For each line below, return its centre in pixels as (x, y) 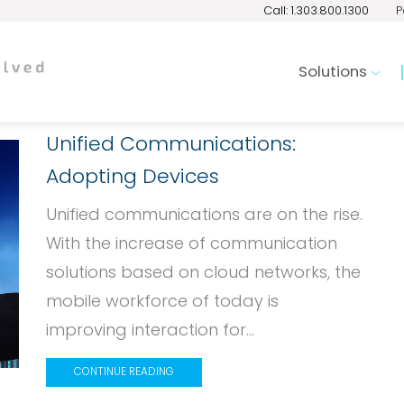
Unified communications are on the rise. (204, 214)
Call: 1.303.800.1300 (316, 10)
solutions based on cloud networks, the (203, 271)
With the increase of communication (192, 243)
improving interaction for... (150, 329)
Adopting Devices (133, 176)
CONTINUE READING (124, 372)
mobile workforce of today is (162, 300)
